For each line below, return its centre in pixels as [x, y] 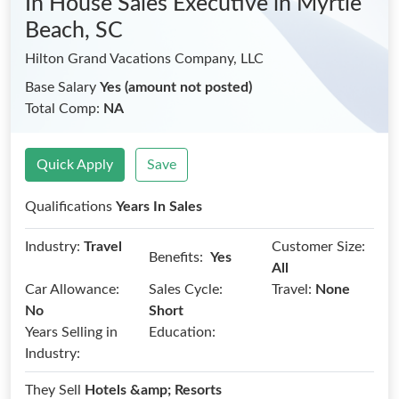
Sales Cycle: [185, 289]
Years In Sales [159, 207]
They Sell [55, 390]
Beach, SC [74, 31]
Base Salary [62, 87]
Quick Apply [75, 165]
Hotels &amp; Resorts [153, 390]
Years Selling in [71, 332]
